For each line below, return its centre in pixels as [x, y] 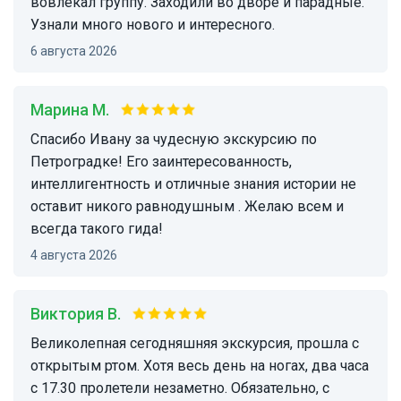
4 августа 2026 [77, 256]
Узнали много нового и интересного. [153, 25]
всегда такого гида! [97, 229]
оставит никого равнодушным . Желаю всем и [187, 207]
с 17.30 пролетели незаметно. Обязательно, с [180, 388]
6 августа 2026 [77, 51]
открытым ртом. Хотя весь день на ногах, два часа [200, 366]
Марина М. [77, 110]
